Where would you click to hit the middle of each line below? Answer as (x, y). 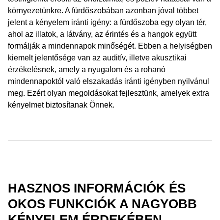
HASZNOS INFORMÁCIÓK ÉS (97, 188)
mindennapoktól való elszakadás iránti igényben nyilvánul (109, 81)
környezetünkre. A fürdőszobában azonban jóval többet (103, 11)
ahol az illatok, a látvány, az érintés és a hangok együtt (102, 34)
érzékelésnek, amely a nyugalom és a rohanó (87, 69)
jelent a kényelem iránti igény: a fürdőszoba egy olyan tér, (107, 22)
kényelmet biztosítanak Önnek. (61, 105)
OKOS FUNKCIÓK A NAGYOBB (102, 204)
